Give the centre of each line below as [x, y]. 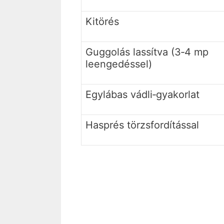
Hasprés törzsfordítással [142, 125]
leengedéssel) [119, 64]
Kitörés [102, 21]
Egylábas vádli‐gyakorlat [142, 94]
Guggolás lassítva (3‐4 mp [147, 52]
